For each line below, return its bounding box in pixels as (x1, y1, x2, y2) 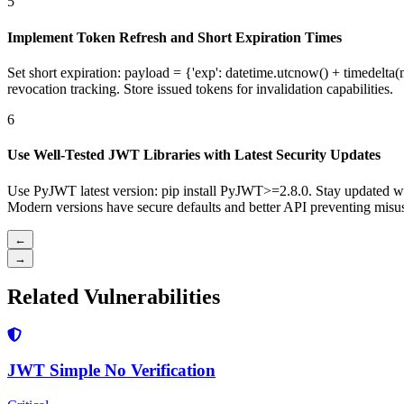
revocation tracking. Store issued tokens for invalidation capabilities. (7, 81, 393, 96)
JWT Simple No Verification (7, 361, 216, 381)
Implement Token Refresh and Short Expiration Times (7, 29, 342, 45)
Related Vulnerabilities (7, 285, 220, 309)
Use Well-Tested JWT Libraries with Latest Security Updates (7, 147, 381, 163)
